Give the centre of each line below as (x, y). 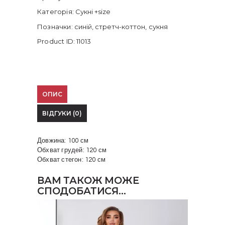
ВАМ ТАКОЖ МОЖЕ (88, 181)
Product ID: (57, 41)
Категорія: (57, 12)
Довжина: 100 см (63, 140)
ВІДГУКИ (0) (62, 113)
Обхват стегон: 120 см (72, 159)
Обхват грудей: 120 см (72, 150)
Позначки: (56, 26)
